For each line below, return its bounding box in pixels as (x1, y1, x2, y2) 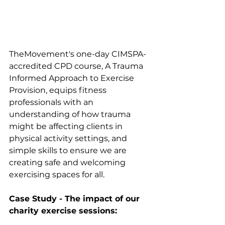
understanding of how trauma (9, 109, 133, 120)
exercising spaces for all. (9, 170, 104, 180)
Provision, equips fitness (9, 85, 108, 95)
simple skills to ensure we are (9, 146, 129, 156)
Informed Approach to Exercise (9, 73, 136, 83)
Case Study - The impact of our (9, 194, 142, 204)
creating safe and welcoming (9, 158, 128, 168)
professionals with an (9, 97, 95, 107)
